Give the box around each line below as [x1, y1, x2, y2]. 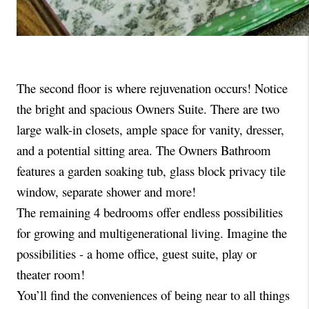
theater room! [17, 266, 89, 283]
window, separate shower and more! [17, 183, 196, 201]
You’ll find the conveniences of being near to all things [17, 286, 290, 304]
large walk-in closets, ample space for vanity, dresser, [17, 121, 284, 139]
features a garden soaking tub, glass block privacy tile [17, 162, 286, 180]
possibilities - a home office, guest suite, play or [17, 245, 257, 263]
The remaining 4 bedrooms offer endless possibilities [17, 203, 283, 221]
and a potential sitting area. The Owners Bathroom [17, 141, 271, 159]
